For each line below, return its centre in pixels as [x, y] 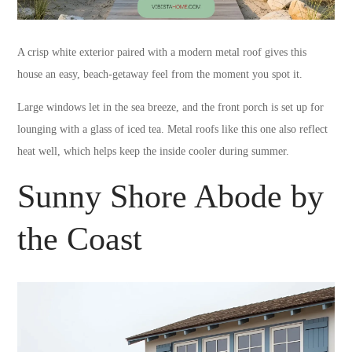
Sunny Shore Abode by [171, 197]
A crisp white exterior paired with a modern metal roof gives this [162, 53]
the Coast [80, 239]
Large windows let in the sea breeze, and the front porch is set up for [171, 108]
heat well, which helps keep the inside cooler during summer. [154, 152]
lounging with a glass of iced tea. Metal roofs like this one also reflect [173, 130]
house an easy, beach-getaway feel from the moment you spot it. [160, 75]
